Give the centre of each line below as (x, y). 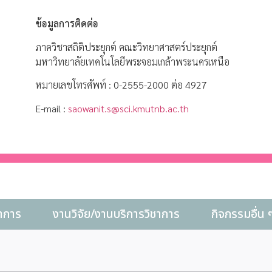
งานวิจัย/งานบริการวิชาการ (116, 214)
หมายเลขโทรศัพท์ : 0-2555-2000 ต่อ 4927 (121, 85)
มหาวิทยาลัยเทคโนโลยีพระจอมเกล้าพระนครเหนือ (132, 61)
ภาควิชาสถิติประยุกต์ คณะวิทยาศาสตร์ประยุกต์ (126, 47)
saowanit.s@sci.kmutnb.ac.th (128, 108)
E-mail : (51, 108)
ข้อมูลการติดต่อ (66, 24)
